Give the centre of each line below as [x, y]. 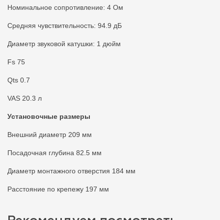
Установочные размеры [49, 117]
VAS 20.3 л [25, 98]
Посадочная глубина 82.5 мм [55, 153]
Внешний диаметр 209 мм [50, 135]
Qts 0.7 [19, 80]
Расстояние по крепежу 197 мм [58, 189]
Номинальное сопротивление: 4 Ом [65, 8]
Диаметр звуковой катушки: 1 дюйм [64, 44]
